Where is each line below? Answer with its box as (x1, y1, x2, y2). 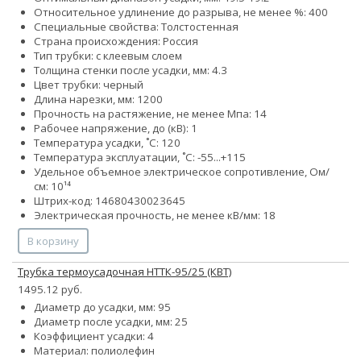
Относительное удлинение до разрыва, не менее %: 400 (34, 5, 328, 20)
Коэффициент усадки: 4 (34, 329, 154, 344)
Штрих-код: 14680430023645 (34, 193, 185, 209)
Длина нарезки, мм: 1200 (34, 92, 163, 107)
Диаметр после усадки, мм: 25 (34, 314, 188, 330)
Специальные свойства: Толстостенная (34, 19, 239, 35)
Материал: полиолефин (34, 343, 155, 359)
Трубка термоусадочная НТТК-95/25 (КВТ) (18, 264, 232, 280)
